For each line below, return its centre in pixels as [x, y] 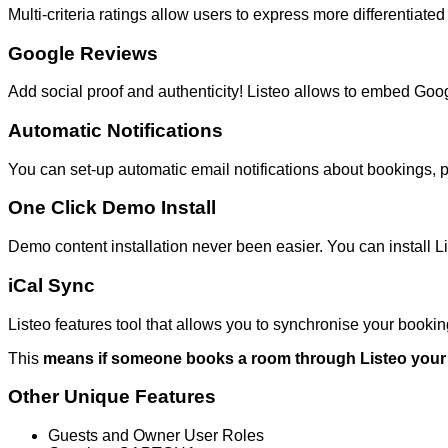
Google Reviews [83, 53]
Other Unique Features [112, 397]
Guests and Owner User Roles [156, 435]
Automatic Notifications [115, 130]
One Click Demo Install [112, 208]
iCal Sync [51, 285]
